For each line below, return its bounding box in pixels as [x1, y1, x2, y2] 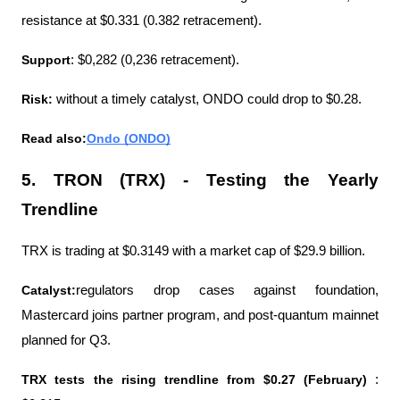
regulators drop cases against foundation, [76, 282, 379, 297]
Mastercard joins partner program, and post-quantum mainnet [21, 307, 379, 322]
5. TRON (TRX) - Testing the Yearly [21, 170, 379, 189]
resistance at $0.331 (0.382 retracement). [21, 12, 262, 28]
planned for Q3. [21, 332, 111, 347]
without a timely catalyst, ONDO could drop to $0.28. [56, 91, 362, 106]
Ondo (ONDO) [87, 130, 171, 146]
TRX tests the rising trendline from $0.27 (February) [21, 371, 367, 387]
